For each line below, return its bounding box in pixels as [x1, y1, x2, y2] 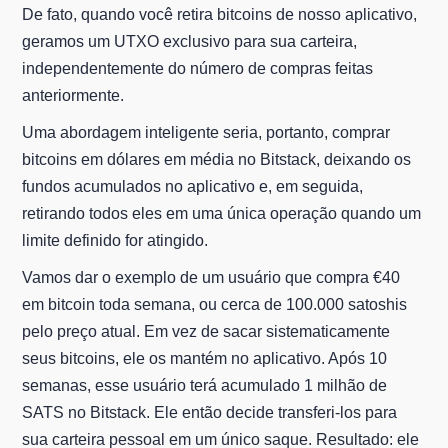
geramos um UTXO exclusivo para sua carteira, [22, 33, 358, 51]
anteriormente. [22, 87, 125, 105]
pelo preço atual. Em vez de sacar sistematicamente [22, 323, 391, 341]
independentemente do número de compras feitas [22, 60, 374, 78]
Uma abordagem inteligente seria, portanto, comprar [22, 124, 391, 142]
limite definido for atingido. [22, 232, 209, 250]
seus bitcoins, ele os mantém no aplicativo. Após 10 [22, 350, 388, 368]
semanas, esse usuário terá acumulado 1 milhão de [22, 377, 388, 395]
